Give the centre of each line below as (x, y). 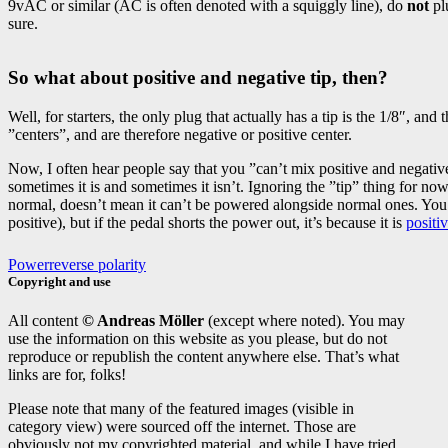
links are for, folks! (67, 375)
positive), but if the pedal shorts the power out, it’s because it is (207, 223)
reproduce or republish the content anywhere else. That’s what (203, 357)
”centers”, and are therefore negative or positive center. (180, 135)
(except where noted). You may (304, 321)
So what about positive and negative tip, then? (198, 78)
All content (45, 321)
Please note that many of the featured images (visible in (181, 409)
